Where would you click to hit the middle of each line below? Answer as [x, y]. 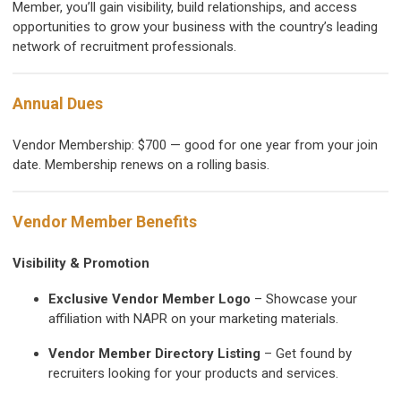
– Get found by [306, 354]
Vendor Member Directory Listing [154, 354]
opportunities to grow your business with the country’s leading [195, 27]
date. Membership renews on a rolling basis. [141, 165]
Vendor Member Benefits [105, 222]
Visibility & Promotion [81, 264]
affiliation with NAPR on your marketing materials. [193, 319]
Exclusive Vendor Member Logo [149, 299]
